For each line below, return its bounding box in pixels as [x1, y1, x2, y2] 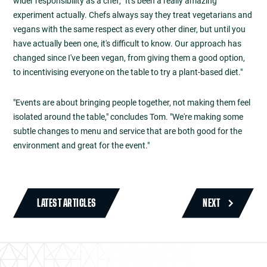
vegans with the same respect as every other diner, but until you [13, 24, 246, 35]
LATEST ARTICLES [37, 198, 97, 207]
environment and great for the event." [13, 140, 150, 150]
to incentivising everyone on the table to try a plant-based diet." [13, 67, 243, 77]
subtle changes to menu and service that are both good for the [13, 126, 242, 136]
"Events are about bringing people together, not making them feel [13, 97, 250, 107]
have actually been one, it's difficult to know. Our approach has [13, 39, 241, 49]
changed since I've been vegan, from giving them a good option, [13, 53, 245, 63]
